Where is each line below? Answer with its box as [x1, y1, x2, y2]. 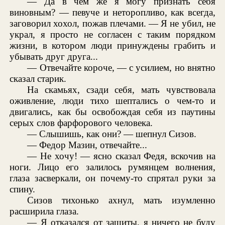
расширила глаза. [10, 205, 79, 216]
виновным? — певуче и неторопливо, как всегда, [10, 7, 215, 18]
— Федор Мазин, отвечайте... [27, 139, 148, 150]
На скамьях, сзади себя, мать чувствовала [27, 84, 215, 95]
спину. [10, 183, 36, 194]
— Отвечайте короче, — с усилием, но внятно [27, 62, 215, 73]
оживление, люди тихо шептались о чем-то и [10, 95, 215, 106]
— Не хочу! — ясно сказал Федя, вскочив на [27, 150, 215, 161]
